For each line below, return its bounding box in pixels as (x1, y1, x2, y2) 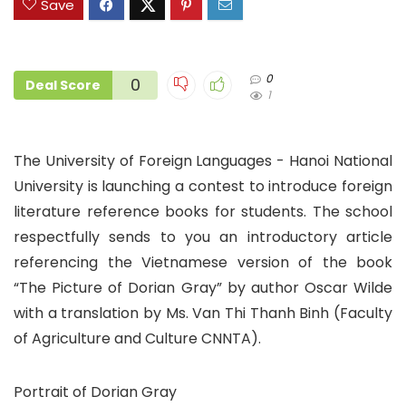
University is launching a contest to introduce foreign (14, 176, 392, 198)
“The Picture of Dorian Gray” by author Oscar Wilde (14, 277, 392, 299)
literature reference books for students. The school (14, 201, 392, 223)
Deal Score (25, 76, 101, 95)
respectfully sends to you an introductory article (14, 227, 392, 248)
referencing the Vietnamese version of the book (14, 252, 392, 274)
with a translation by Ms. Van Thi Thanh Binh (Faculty (14, 303, 392, 324)
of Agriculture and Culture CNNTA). (14, 328, 261, 350)
